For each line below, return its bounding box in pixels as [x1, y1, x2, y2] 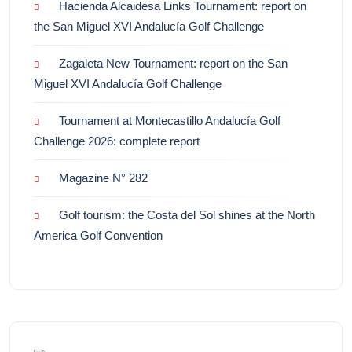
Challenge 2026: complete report [34, 134, 200, 148]
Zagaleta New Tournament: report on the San [59, 57, 288, 71]
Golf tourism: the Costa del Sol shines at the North [59, 208, 315, 222]
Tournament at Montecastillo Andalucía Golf [59, 114, 280, 128]
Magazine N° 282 [59, 171, 148, 185]
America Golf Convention [34, 229, 163, 243]
